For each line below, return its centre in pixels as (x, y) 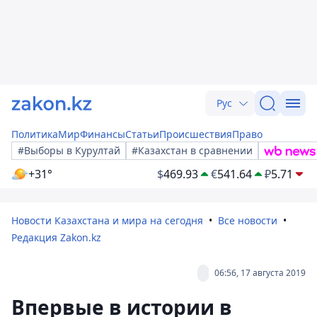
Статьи (142, 134)
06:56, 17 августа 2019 (260, 273)
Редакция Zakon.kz (56, 237)
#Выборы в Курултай (69, 150)
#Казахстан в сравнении (192, 150)
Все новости (248, 220)
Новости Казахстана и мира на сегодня (107, 220)
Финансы (103, 134)
